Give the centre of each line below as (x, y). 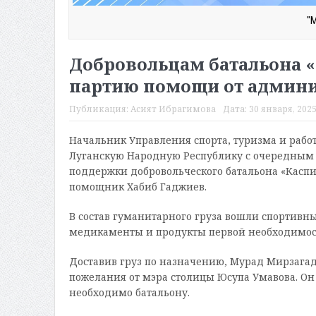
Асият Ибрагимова (173, 109)
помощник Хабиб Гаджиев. (138, 187)
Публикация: (99, 109)
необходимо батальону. (129, 293)
